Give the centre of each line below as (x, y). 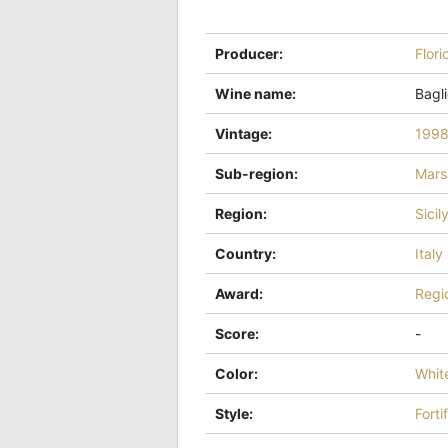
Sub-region (254, 173)
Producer (247, 53)
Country (243, 253)
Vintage (241, 133)
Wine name (253, 93)
